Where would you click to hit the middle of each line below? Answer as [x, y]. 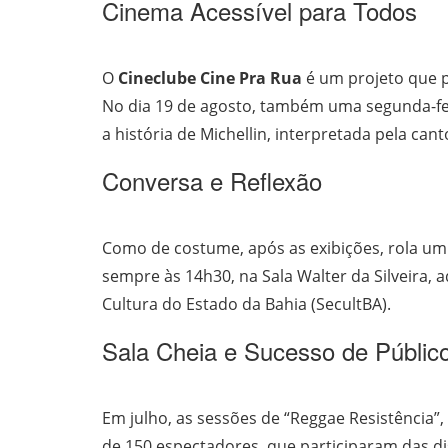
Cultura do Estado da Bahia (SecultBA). [246, 303]
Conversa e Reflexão [212, 180]
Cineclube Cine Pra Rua [210, 77]
